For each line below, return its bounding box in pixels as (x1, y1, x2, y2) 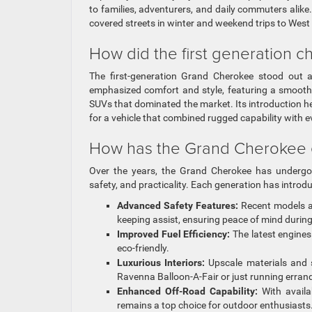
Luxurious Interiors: (117, 256, 205, 268)
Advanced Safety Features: (117, 199, 239, 211)
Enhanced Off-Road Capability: (117, 285, 258, 297)
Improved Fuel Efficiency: (117, 228, 231, 240)
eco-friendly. (117, 242, 169, 253)
